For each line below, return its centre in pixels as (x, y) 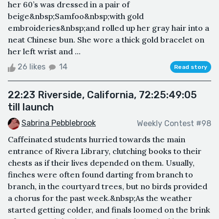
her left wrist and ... (44, 52)
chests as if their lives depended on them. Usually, (101, 163)
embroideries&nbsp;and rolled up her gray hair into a (109, 28)
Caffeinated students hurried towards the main (97, 140)
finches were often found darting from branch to (100, 175)
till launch (31, 107)
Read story (191, 67)
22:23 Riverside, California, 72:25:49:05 (102, 95)
